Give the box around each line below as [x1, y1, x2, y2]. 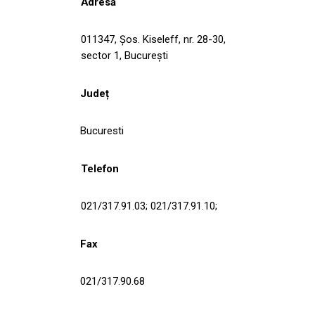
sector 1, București [81, 49, 168, 63]
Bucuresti [80, 124, 124, 138]
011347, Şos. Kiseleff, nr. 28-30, [81, 33, 226, 46]
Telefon [81, 162, 119, 176]
